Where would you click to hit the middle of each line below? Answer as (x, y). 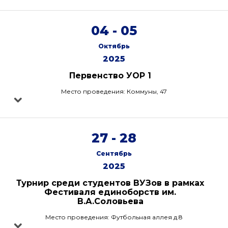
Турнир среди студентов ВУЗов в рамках (110, 183)
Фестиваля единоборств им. (110, 192)
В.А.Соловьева (110, 201)
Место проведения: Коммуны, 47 (114, 91)
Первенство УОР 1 (110, 76)
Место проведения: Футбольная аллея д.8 (114, 217)
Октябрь (114, 46)
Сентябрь (114, 153)
